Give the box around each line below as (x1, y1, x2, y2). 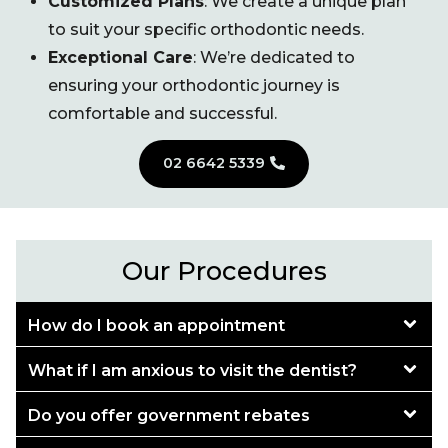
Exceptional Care (48, 47, 193, 67)
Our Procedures (121, 254, 327, 286)
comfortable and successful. (48, 103, 277, 123)
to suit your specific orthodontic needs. (48, 19, 364, 39)
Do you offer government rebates (28, 405, 310, 425)
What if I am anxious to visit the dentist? (28, 360, 357, 380)
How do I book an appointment (28, 315, 285, 335)
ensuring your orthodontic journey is (48, 75, 340, 95)
